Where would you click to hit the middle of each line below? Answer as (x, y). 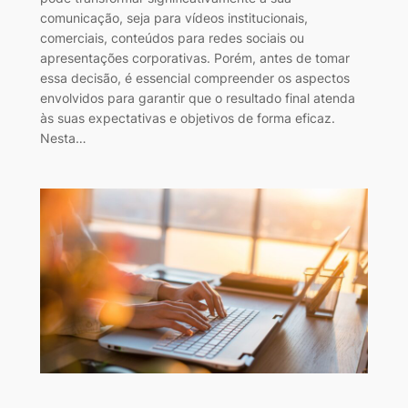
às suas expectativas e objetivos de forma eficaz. (187, 118)
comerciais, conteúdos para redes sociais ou (172, 38)
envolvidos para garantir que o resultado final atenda (197, 98)
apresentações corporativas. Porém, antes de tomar (194, 58)
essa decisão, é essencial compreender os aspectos (194, 78)
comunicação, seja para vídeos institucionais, (173, 18)
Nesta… (63, 138)
